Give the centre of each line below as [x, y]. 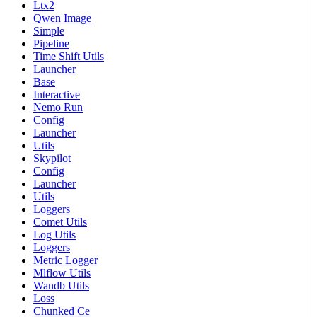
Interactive [57, 94]
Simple [49, 30]
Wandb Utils [61, 285]
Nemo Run [58, 107]
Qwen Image [62, 18]
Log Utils [54, 234]
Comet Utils [60, 221]
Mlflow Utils [62, 272]
